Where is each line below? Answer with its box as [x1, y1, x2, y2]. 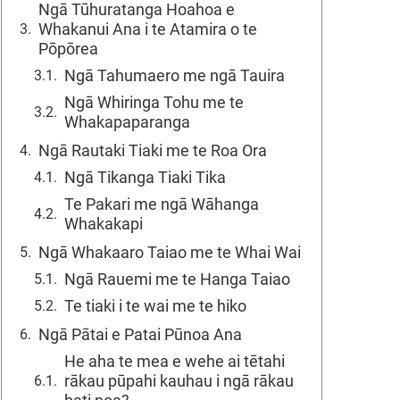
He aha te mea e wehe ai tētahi [64, 352, 285, 371]
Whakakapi [64, 214, 143, 233]
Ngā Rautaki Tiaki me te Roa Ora [38, 141, 267, 160]
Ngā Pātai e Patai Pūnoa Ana [38, 325, 242, 344]
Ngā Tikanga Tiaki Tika [64, 168, 226, 187]
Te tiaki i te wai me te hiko [64, 296, 246, 315]
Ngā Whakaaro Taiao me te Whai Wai [38, 243, 301, 262]
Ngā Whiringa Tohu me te [64, 93, 244, 112]
